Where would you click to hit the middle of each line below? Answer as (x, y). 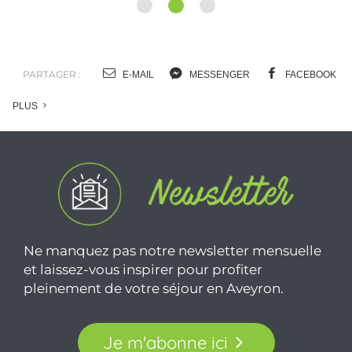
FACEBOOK (310, 95)
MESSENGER (218, 95)
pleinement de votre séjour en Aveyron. (154, 310)
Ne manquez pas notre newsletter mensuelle (172, 272)
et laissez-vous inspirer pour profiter (143, 291)
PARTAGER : (51, 95)
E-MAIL (137, 95)
